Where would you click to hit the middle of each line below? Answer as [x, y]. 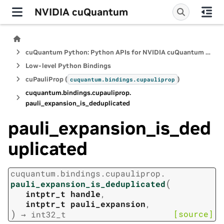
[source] [193, 214]
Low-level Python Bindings [68, 66]
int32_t [48, 214]
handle [85, 194]
